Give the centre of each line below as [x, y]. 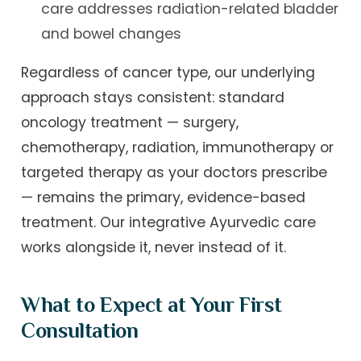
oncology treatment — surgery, [130, 123]
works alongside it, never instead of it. [154, 248]
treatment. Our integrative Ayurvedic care [169, 223]
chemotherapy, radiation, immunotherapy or [178, 148]
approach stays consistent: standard [153, 98]
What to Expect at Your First [151, 304]
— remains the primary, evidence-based [164, 198]
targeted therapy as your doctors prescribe [174, 173]
